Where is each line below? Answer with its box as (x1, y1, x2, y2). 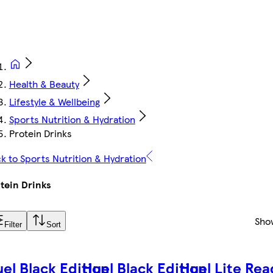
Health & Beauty (9, 77, 79, 91)
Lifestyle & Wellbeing (9, 94, 100, 109)
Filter (4, 220, 22, 230)
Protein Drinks (9, 126, 72, 141)
